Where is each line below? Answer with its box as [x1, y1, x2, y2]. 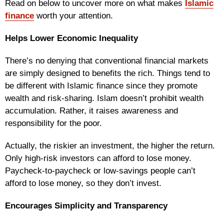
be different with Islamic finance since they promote [5, 80, 197, 90]
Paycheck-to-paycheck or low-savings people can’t [5, 165, 195, 175]
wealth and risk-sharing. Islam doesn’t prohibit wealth [5, 93, 203, 103]
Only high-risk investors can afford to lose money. [5, 153, 191, 163]
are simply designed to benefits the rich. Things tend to [5, 68, 210, 78]
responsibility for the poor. [5, 118, 102, 128]
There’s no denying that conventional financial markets [5, 55, 208, 65]
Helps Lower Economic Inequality [5, 33, 138, 43]
